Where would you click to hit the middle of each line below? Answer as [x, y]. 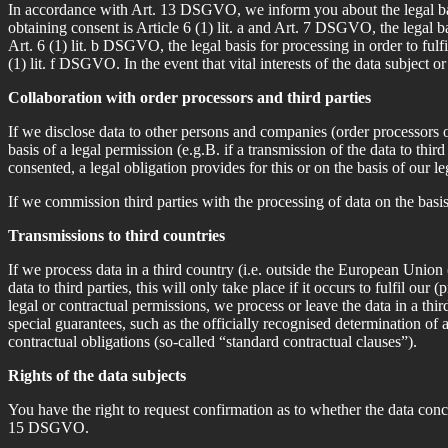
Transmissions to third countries [116, 235]
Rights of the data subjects [97, 375]
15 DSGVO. [48, 427]
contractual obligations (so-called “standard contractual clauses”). [212, 341]
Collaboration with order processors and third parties [189, 97]
